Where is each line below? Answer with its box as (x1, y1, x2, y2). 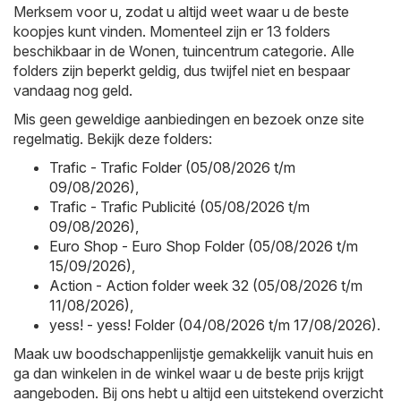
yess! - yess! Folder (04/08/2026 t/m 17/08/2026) (49, 315, 377, 334)
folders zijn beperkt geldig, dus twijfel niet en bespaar (13, 61, 350, 80)
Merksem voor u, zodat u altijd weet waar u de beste (13, 2, 349, 21)
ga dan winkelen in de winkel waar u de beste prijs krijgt (13, 363, 363, 382)
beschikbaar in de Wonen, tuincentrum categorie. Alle (13, 41, 354, 60)
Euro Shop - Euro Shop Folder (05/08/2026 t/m (49, 236, 358, 255)
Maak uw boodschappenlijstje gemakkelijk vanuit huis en (13, 344, 373, 363)
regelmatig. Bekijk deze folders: (13, 129, 212, 148)
